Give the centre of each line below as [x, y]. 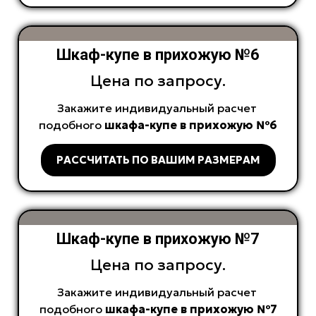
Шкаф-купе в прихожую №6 [158, 55]
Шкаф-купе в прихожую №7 [158, 239]
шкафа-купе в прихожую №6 [191, 125]
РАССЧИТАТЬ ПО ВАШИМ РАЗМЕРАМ [158, 160]
